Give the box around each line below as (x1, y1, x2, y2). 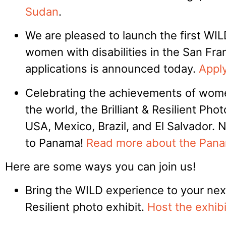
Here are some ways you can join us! (5, 159, 196, 173)
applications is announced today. (25, 62, 199, 76)
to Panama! (25, 136, 86, 149)
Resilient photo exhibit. (25, 200, 147, 214)
